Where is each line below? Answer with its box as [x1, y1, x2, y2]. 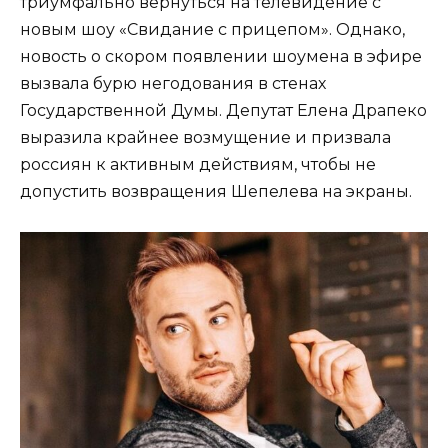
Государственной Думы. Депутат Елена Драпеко [20, 100, 427, 120]
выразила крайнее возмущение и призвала [20, 127, 391, 147]
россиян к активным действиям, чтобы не [20, 154, 376, 174]
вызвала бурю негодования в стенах [20, 73, 326, 93]
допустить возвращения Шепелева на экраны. [20, 181, 412, 201]
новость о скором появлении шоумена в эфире [20, 46, 422, 66]
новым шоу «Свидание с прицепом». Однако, [20, 19, 405, 39]
